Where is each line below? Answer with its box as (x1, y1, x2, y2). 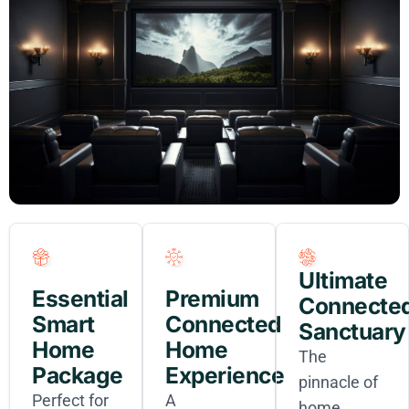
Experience (165, 361, 285, 389)
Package (32, 361, 123, 389)
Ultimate (299, 266, 388, 294)
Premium (165, 284, 259, 312)
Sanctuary (299, 317, 406, 345)
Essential (32, 284, 129, 312)
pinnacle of (299, 372, 378, 392)
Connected (165, 309, 281, 338)
